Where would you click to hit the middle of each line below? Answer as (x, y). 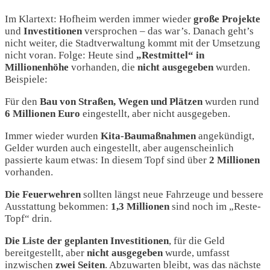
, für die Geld (197, 241)
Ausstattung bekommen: (58, 207)
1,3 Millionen (140, 207)
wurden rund (231, 102)
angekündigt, (226, 136)
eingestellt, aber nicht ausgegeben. (155, 114)
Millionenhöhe (38, 67)
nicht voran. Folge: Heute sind (71, 55)
